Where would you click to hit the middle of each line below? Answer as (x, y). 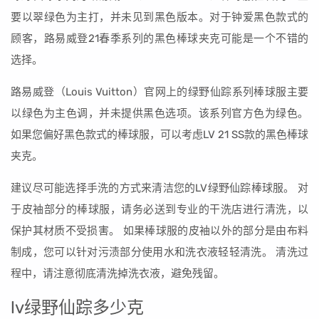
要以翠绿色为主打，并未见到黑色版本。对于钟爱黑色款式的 (159, 17)
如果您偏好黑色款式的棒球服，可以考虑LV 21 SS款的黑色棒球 (159, 135)
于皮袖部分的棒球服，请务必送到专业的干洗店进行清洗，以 (159, 209)
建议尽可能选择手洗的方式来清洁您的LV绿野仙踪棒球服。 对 (159, 188)
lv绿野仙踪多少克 (77, 308)
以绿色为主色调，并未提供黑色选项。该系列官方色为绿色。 (159, 113)
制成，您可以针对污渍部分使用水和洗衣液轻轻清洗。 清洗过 (159, 252)
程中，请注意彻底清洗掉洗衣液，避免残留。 (117, 273)
